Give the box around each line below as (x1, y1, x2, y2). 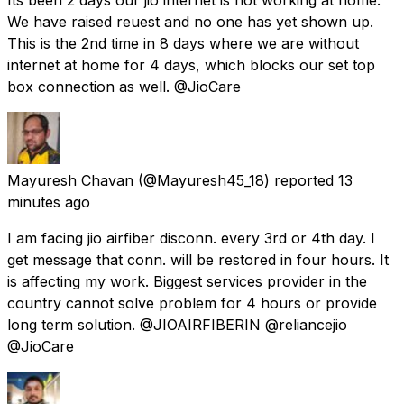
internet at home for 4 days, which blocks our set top (7, 55, 375, 74)
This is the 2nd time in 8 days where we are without (7, 33, 359, 52)
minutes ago (7, 192, 90, 211)
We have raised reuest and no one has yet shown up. (7, 12, 373, 31)
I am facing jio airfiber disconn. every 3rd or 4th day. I (7, 228, 375, 247)
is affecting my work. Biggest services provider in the (7, 271, 367, 290)
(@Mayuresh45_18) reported (138, 170, 334, 189)
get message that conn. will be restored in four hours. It (7, 250, 389, 269)
